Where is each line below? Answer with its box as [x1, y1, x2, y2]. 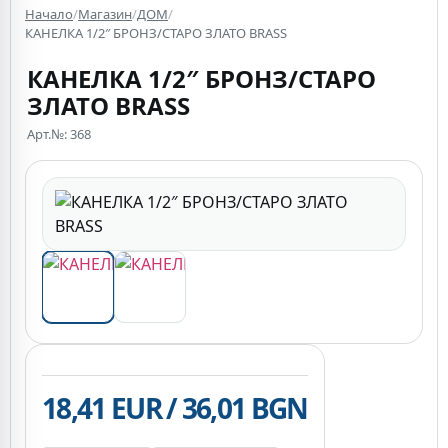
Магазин [78, 5, 132, 23]
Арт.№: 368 [27, 125, 91, 143]
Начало [25, 5, 73, 23]
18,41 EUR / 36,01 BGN [42, 389, 308, 427]
